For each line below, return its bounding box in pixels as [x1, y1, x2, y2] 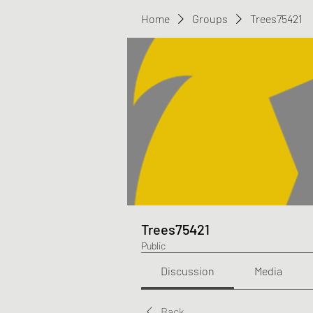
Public [141, 240, 166, 252]
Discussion [161, 264, 215, 277]
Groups [192, 12, 228, 25]
